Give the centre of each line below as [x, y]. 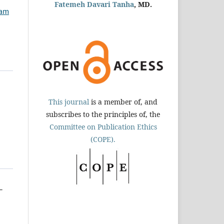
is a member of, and [123, 101]
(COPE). [103, 139]
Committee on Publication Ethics [103, 126]
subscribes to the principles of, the [103, 114]
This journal [69, 101]
